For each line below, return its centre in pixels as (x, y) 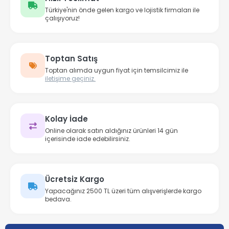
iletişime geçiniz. (70, 79)
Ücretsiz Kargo (75, 179)
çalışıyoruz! (62, 18)
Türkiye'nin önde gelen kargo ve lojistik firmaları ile (122, 10)
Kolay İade (66, 119)
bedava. (58, 199)
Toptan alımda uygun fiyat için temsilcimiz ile (117, 71)
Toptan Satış (71, 59)
